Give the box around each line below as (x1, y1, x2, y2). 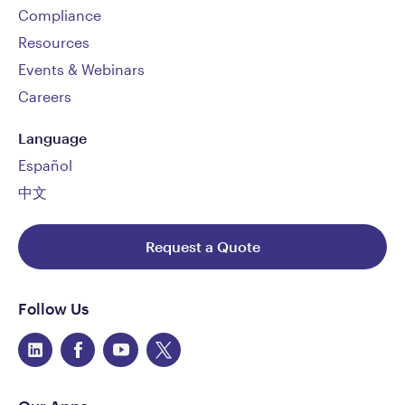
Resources (18, 33, 89, 52)
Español (18, 156, 72, 174)
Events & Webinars (18, 61, 145, 79)
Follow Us (18, 298, 89, 317)
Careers (18, 88, 71, 106)
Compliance (18, 6, 101, 24)
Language (18, 129, 87, 147)
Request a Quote (145, 238, 260, 256)
